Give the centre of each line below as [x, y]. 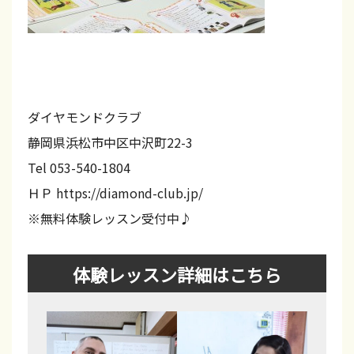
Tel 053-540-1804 [79, 167]
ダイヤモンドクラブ [85, 117]
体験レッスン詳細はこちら [177, 274]
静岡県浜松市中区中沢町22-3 [110, 142]
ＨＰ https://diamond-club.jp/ [115, 192]
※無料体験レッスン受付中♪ [110, 218]
